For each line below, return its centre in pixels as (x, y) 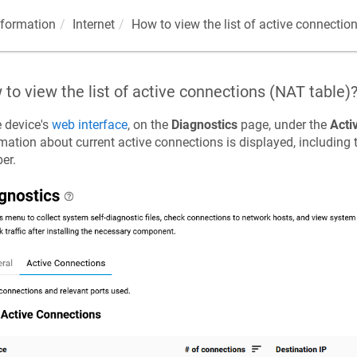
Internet (93, 24)
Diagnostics (204, 125)
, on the (149, 125)
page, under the (283, 125)
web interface (89, 125)
